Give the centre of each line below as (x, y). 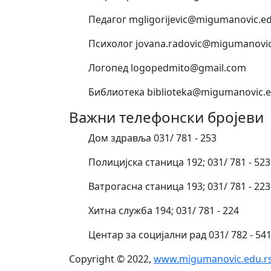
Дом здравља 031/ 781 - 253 (152, 138)
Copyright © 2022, (111, 259)
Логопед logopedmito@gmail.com (167, 67)
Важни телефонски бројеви (166, 117)
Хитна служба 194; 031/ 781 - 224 (164, 210)
